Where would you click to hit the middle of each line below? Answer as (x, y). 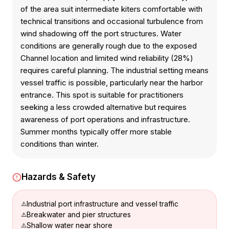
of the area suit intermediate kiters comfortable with (111, 9)
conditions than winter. (60, 144)
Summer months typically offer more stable (96, 132)
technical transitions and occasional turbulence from (112, 21)
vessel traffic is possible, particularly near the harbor (112, 83)
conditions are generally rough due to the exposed (109, 46)
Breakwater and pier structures (79, 214)
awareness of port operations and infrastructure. (105, 119)
